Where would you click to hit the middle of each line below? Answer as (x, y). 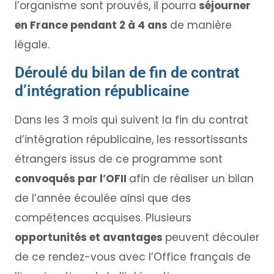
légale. (33, 45)
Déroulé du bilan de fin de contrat (127, 72)
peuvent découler (212, 237)
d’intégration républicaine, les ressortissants (131, 139)
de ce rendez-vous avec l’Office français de (132, 257)
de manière (201, 25)
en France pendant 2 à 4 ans (92, 25)
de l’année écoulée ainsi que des (102, 198)
